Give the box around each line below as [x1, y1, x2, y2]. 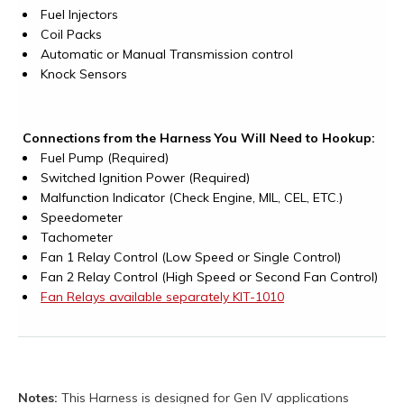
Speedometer [41, 209, 123, 226]
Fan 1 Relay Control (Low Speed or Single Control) [41, 249, 341, 266]
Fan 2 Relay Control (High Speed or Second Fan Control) [41, 269, 378, 286]
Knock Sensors [41, 66, 127, 83]
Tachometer [41, 229, 113, 246]
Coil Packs [41, 26, 102, 43]
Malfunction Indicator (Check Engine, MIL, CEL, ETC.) [41, 189, 343, 207]
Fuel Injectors [41, 6, 118, 23]
